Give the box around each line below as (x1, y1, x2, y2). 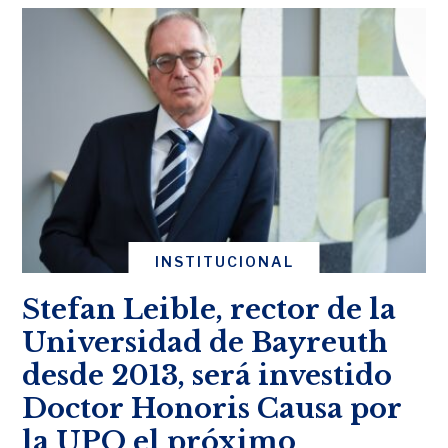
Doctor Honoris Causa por (22, 391, 403, 425)
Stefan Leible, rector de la (22, 292, 397, 326)
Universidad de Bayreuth (22, 325, 389, 359)
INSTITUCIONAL (154, 252, 294, 270)
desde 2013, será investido (22, 358, 393, 392)
